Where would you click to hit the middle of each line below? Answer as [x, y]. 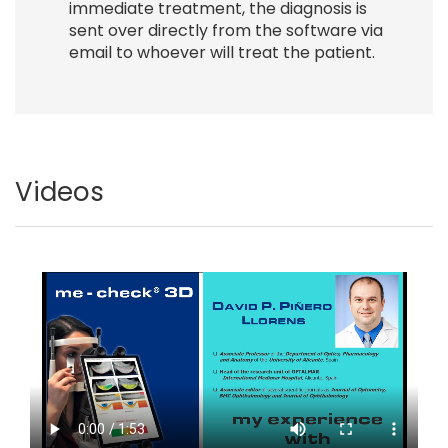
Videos [59, 192]
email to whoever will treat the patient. [222, 53]
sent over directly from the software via [226, 31]
